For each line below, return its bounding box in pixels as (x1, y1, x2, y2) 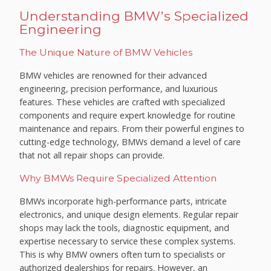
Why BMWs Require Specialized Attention (19, 172, 217, 184)
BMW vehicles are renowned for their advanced (19, 70, 207, 82)
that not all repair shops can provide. (19, 149, 165, 162)
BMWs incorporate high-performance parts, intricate (19, 195, 227, 207)
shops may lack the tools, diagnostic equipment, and (19, 221, 230, 233)
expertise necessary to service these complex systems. (19, 235, 236, 247)
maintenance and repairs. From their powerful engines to (19, 123, 245, 135)
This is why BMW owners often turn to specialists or (19, 248, 226, 260)
